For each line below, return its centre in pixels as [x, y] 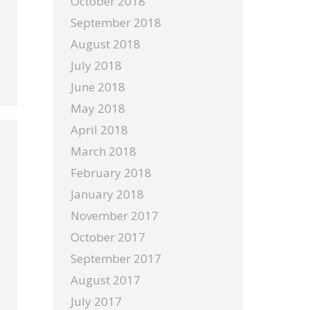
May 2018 [98, 108]
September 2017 [116, 258]
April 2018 [99, 130]
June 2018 [98, 87]
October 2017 [108, 237]
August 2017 [106, 280]
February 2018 [111, 173]
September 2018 [116, 22]
